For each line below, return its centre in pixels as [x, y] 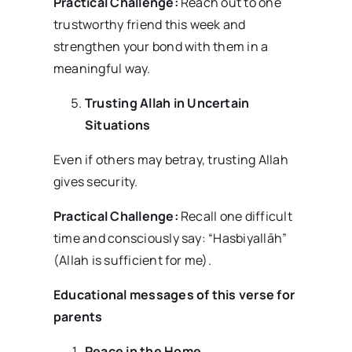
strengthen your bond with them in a [161, 47]
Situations [117, 125]
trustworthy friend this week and [149, 25]
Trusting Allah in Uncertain [167, 103]
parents [78, 317]
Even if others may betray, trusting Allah [170, 160]
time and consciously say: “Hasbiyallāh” [170, 238]
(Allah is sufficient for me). [132, 260]
